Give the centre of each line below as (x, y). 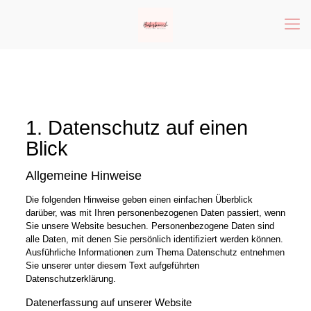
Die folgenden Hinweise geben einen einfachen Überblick (139, 200)
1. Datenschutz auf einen (136, 128)
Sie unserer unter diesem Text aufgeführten (112, 266)
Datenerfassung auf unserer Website (108, 302)
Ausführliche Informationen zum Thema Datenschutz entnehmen (155, 252)
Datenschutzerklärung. (70, 279)
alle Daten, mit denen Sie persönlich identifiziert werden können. (154, 239)
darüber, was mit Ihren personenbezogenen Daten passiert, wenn (155, 213)
